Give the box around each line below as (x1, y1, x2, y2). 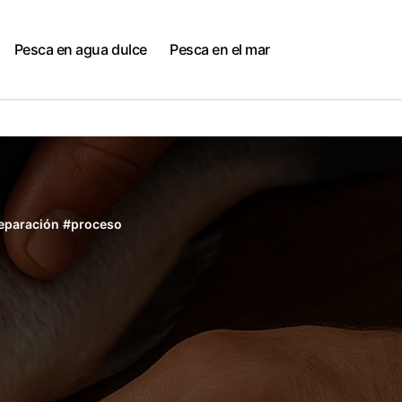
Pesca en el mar (170, 40, 271, 58)
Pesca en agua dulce (13, 40, 147, 58)
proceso (71, 216, 123, 232)
